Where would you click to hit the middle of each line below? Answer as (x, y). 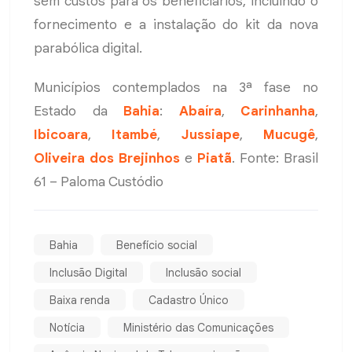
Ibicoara (61, 134)
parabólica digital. (88, 48)
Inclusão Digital (88, 272)
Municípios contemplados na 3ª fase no (176, 87)
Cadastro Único (189, 300)
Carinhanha (278, 111)
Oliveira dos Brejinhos (107, 158)
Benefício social (157, 245)
